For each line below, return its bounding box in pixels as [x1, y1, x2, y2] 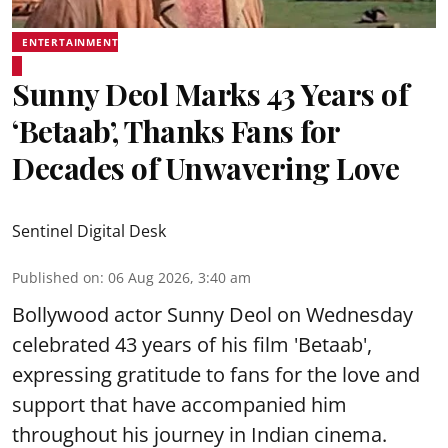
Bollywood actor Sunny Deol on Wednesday [12, 301, 413, 328]
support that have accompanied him [12, 391, 347, 418]
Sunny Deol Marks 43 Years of [12, 74, 408, 114]
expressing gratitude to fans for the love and [12, 361, 420, 388]
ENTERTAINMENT [22, 35, 119, 49]
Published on [12, 268, 100, 287]
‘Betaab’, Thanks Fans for [12, 111, 340, 151]
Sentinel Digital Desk [12, 220, 166, 242]
